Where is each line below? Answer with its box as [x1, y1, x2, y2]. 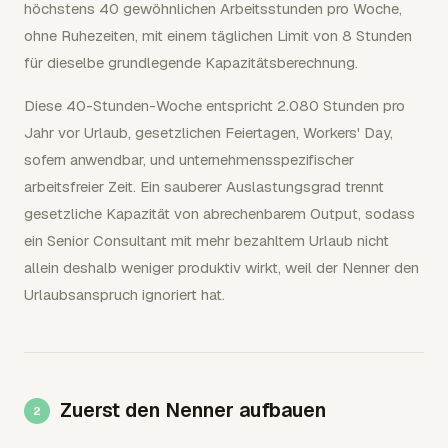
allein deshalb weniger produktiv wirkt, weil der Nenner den [24, 258, 419, 277]
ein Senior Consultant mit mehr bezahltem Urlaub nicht [24, 231, 389, 250]
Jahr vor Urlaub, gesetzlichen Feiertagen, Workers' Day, [24, 123, 393, 142]
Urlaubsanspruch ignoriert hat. [24, 285, 225, 304]
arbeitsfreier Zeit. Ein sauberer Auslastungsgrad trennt [24, 177, 384, 196]
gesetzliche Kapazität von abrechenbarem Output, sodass [24, 204, 415, 223]
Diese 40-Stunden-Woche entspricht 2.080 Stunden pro [24, 96, 405, 115]
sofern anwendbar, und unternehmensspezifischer [24, 150, 354, 169]
